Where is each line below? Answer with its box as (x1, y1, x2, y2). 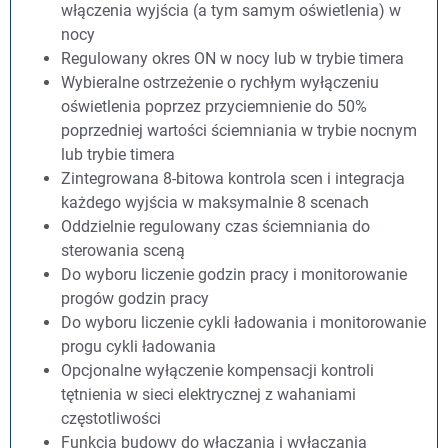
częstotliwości (61, 409, 161, 428)
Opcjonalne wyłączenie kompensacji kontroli (61, 361, 374, 380)
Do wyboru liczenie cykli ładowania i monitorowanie (61, 313, 426, 332)
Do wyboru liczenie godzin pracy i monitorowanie (61, 265, 407, 284)
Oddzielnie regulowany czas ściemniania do (61, 217, 370, 236)
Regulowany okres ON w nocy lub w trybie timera (61, 49, 404, 68)
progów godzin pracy (61, 289, 209, 308)
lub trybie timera (61, 145, 175, 164)
